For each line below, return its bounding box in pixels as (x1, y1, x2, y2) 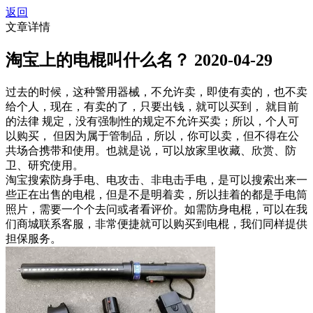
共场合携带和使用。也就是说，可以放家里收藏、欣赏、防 (6, 144, 296, 156)
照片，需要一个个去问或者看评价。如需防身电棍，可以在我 (6, 203, 307, 215)
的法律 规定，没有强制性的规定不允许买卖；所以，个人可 (6, 115, 299, 127)
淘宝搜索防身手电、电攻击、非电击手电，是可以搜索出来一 (6, 173, 307, 186)
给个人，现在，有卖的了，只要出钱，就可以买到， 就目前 (6, 100, 299, 112)
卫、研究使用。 (6, 159, 84, 171)
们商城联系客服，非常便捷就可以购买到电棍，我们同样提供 (6, 217, 307, 230)
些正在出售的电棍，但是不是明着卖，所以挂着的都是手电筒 (6, 188, 307, 201)
